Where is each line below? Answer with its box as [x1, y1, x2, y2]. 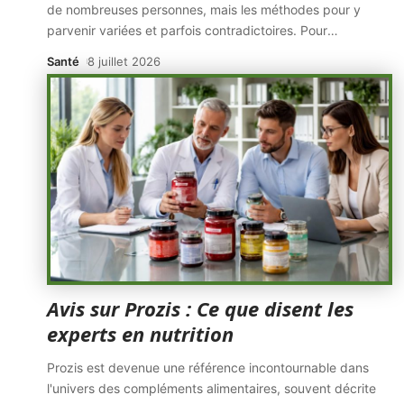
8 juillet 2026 [87, 54, 161, 69]
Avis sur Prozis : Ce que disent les [47, 295, 353, 322]
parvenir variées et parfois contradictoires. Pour [47, 23, 327, 38]
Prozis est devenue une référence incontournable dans [47, 360, 369, 375]
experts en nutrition [47, 320, 234, 347]
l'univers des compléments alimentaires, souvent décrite [47, 381, 376, 396]
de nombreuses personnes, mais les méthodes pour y [47, 2, 361, 17]
